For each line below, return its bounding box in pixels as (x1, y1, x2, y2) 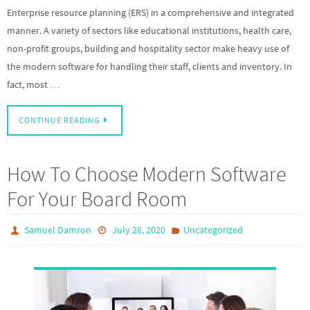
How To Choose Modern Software (7, 161, 286, 188)
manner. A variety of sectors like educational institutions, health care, (7, 24, 291, 37)
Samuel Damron (24, 224, 92, 237)
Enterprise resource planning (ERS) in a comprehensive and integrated (7, 6, 294, 19)
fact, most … (7, 78, 60, 91)
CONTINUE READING (19, 116, 100, 126)
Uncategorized (183, 224, 243, 237)
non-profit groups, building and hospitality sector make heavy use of (7, 42, 289, 55)
